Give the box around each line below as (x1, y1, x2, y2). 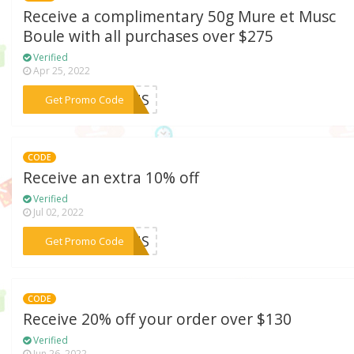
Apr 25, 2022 (31, 64, 91, 78)
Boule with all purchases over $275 (23, 26, 274, 47)
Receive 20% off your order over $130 (23, 309, 292, 330)
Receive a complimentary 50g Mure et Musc (23, 6, 337, 28)
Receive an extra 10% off (23, 168, 200, 189)
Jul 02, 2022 (31, 205, 85, 220)
